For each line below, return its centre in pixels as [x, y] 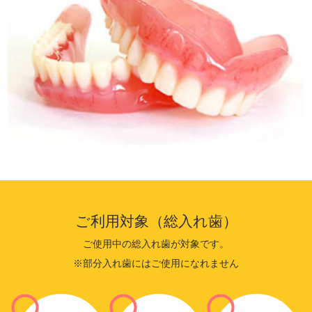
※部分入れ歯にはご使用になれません [156, 263]
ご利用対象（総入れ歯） [156, 221]
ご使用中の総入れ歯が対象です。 [156, 243]
